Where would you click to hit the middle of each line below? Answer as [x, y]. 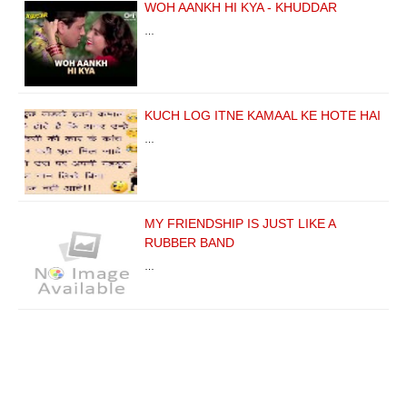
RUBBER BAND [189, 242]
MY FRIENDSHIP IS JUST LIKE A [240, 223]
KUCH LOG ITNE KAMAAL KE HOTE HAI [263, 115]
